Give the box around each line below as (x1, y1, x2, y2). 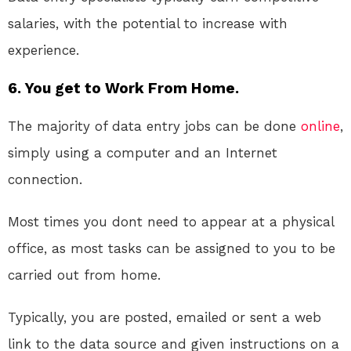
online (301, 118, 340, 135)
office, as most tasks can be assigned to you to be (8, 241, 335, 257)
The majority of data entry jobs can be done (8, 118, 301, 135)
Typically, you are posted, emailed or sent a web (8, 309, 321, 326)
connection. (8, 172, 82, 188)
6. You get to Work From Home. (8, 79, 239, 98)
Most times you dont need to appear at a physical (8, 214, 334, 230)
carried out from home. (8, 267, 161, 284)
